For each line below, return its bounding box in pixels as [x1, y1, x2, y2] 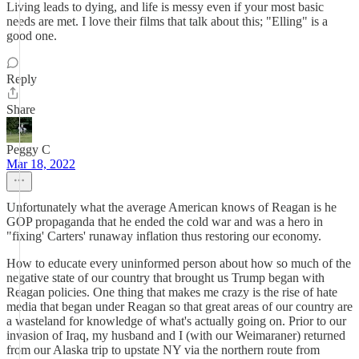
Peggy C [6, 143, 50, 156]
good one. [6, 29, 57, 42]
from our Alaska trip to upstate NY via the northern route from [6, 343, 320, 357]
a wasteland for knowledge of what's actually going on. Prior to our [6, 314, 346, 328]
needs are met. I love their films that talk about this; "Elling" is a [6, 14, 328, 28]
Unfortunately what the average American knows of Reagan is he [6, 200, 337, 214]
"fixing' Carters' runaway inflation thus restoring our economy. [6, 229, 321, 243]
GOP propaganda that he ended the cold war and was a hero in [6, 215, 323, 228]
